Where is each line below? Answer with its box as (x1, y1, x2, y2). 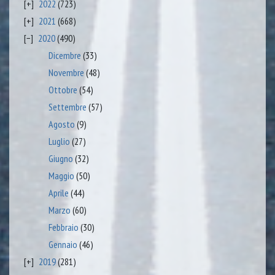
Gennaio (48, 238, 77, 251)
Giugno (48, 152, 73, 165)
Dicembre (48, 49, 81, 62)
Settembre (48, 101, 87, 114)
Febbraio (48, 221, 79, 234)
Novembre (48, 66, 84, 79)
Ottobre (48, 83, 77, 96)
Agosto (48, 118, 75, 131)
